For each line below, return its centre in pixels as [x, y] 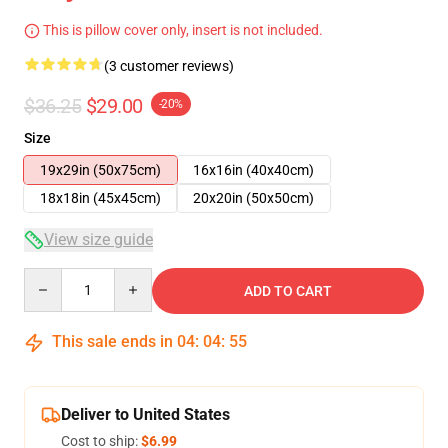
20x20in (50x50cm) [253, 198]
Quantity [50, 277]
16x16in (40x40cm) [253, 170]
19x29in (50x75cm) [100, 170]
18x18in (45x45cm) [100, 198]
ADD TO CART [288, 291]
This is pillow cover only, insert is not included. [181, 30]
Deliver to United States [145, 414]
